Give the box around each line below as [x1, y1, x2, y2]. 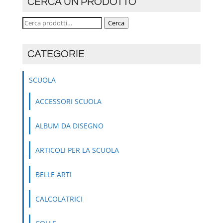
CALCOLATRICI [35, 194, 83, 204]
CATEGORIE [27, 48, 85, 59]
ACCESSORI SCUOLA [35, 96, 102, 106]
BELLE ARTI [35, 169, 72, 179]
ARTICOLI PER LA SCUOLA [35, 145, 119, 155]
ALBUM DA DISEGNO [35, 120, 104, 130]
